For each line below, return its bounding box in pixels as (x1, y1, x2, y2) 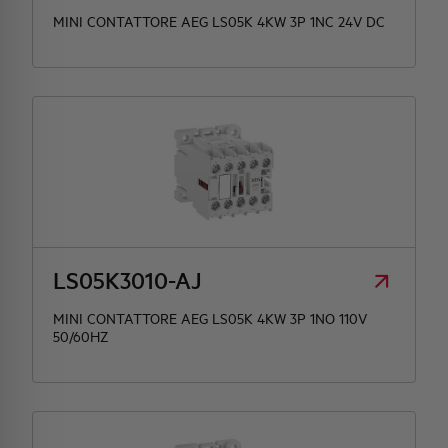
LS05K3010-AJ (53, 265, 202, 295)
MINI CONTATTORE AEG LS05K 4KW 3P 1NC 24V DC (53, 12, 385, 31)
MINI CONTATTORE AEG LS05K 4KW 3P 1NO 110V (53, 309, 367, 328)
